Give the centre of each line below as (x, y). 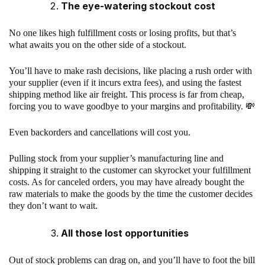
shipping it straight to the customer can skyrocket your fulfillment (130, 170)
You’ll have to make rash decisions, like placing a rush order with (130, 70)
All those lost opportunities (125, 233)
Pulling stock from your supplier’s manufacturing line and (116, 158)
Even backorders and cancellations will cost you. (101, 132)
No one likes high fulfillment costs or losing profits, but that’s (122, 33)
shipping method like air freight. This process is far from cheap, (127, 94)
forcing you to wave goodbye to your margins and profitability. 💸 (132, 106)
